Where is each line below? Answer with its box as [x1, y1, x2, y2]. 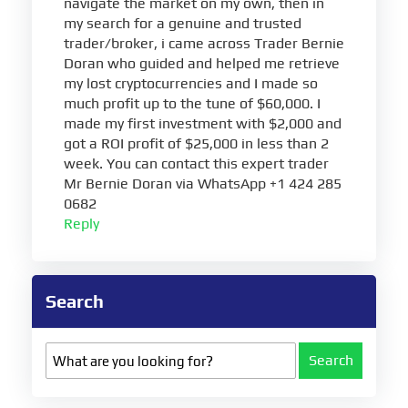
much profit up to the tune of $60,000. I [64, 95, 321, 113]
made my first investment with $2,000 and [64, 115, 342, 133]
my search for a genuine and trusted [64, 15, 301, 33]
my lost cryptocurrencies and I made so [64, 75, 318, 93]
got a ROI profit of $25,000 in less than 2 [64, 135, 329, 153]
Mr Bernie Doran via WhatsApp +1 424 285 [64, 175, 342, 193]
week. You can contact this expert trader [64, 155, 329, 173]
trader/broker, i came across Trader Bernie [64, 35, 344, 53]
